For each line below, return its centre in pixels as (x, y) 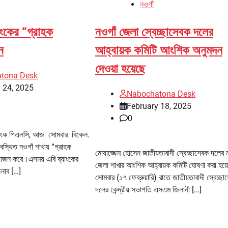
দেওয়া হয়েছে (120, 68)
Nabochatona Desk (161, 94)
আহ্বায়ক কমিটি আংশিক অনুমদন (159, 50)
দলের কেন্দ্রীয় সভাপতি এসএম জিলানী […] (148, 189)
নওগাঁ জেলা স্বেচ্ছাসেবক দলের (154, 32)
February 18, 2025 (159, 106)
